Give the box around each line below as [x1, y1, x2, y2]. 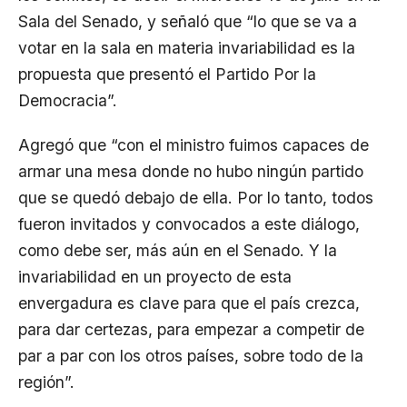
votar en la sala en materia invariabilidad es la [18, 37, 355, 57]
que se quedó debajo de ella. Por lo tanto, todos [18, 187, 373, 207]
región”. [18, 372, 74, 392]
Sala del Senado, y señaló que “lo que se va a [18, 11, 357, 31]
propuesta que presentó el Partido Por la [18, 64, 316, 84]
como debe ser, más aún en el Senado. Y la [18, 240, 337, 260]
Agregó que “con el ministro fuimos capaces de [18, 134, 369, 154]
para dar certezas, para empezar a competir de [18, 319, 364, 339]
